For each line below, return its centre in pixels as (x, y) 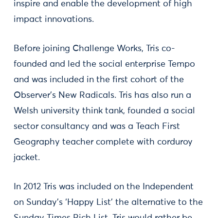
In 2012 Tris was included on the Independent (104, 187)
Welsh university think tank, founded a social (104, 111)
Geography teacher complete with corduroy (103, 142)
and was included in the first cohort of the (99, 80)
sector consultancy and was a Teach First (97, 127)
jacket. (27, 158)
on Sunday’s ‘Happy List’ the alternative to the (108, 202)
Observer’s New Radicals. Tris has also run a (102, 95)
